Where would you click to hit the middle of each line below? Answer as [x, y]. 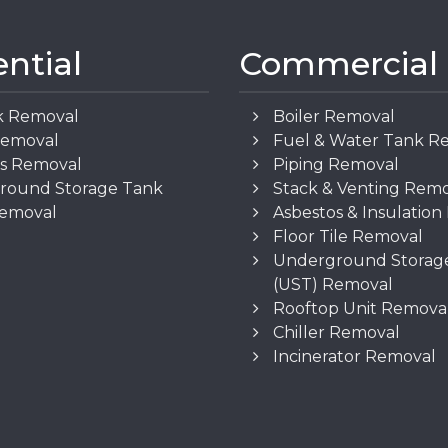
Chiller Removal [337, 333]
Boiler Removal [334, 117]
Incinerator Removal [355, 357]
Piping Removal [336, 165]
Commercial [338, 64]
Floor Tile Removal [348, 237]
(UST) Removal [333, 285]
